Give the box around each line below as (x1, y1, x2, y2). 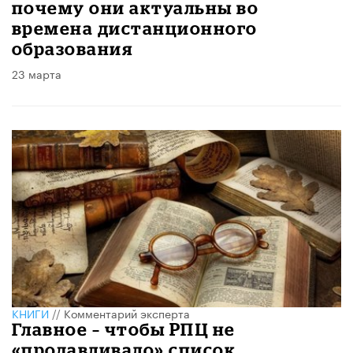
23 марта (12, 64, 61, 82)
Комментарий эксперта (64, 304, 190, 322)
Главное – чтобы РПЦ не (12, 319, 236, 340)
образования (12, 38, 133, 58)
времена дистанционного (12, 17, 258, 38)
